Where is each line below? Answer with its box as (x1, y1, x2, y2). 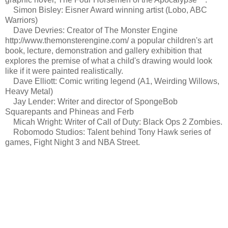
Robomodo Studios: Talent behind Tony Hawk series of (5, 127, 211, 136)
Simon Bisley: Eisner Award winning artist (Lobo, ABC (5, 5, 207, 14)
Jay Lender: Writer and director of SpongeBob (5, 97, 178, 106)
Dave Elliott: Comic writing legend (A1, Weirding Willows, (5, 76, 219, 85)
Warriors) (5, 15, 38, 24)
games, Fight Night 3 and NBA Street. (5, 137, 140, 147)
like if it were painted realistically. (5, 66, 123, 75)
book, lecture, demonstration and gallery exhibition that (5, 46, 202, 55)
